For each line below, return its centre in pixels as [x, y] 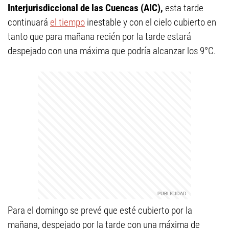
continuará [29, 22]
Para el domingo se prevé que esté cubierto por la [100, 210]
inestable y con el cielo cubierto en [151, 22]
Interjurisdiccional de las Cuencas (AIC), [85, 8]
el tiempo [67, 22]
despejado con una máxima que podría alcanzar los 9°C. [112, 51]
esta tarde [183, 8]
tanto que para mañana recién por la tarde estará [99, 37]
